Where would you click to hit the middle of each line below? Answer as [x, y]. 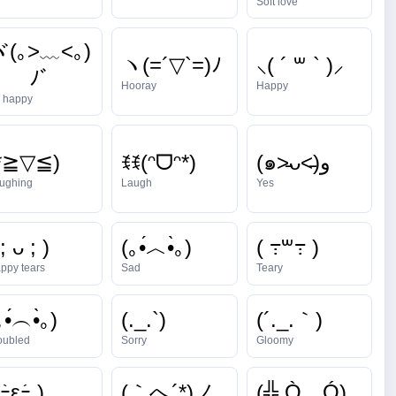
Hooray [139, 85]
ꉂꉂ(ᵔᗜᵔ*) [159, 162]
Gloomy [274, 340]
